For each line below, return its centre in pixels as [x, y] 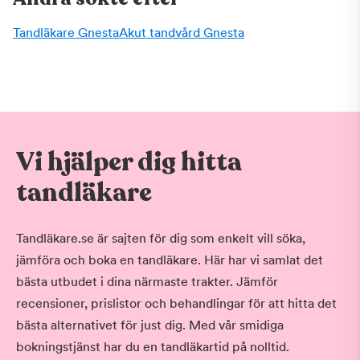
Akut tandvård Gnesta [182, 33]
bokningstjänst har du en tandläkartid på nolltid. [153, 347]
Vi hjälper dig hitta [129, 162]
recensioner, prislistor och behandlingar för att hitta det [176, 303]
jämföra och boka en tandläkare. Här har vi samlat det [170, 260]
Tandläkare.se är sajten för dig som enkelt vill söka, [161, 238]
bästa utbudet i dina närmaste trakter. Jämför [147, 282]
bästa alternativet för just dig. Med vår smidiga [150, 325]
